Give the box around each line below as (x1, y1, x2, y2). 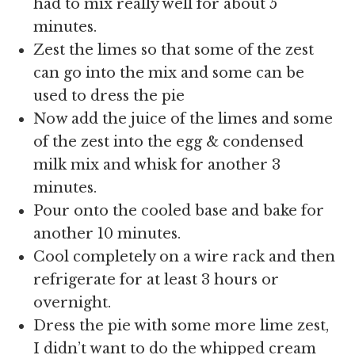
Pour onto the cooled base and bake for (33, 202, 325, 219)
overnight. (33, 294, 112, 311)
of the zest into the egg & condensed (33, 133, 304, 151)
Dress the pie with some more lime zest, (33, 317, 330, 334)
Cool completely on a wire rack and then (33, 248, 336, 265)
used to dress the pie (33, 87, 185, 105)
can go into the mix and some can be (33, 64, 305, 82)
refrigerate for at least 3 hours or (33, 271, 280, 288)
